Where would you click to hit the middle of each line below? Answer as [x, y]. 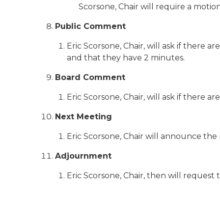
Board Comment [90, 77]
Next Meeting [83, 117]
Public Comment [90, 26]
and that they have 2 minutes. [126, 58]
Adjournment [83, 156]
